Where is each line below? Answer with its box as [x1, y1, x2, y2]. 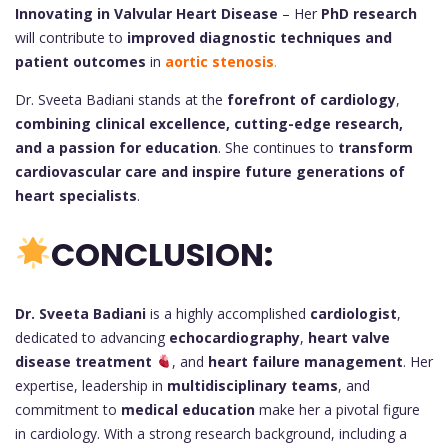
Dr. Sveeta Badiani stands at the [15, 89, 227, 109]
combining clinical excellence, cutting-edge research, [15, 113, 403, 133]
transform [338, 137, 413, 157]
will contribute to [15, 27, 127, 47]
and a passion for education [15, 137, 218, 157]
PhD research [321, 3, 417, 23]
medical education [121, 399, 255, 419]
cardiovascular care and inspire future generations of [15, 161, 405, 181]
